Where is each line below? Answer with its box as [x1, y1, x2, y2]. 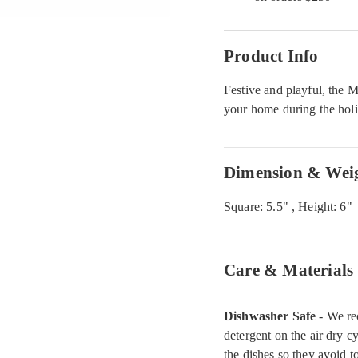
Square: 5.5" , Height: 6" [224, 200, 352, 213]
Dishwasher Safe [224, 309, 316, 323]
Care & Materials [224, 261, 354, 279]
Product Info [224, 46, 319, 65]
